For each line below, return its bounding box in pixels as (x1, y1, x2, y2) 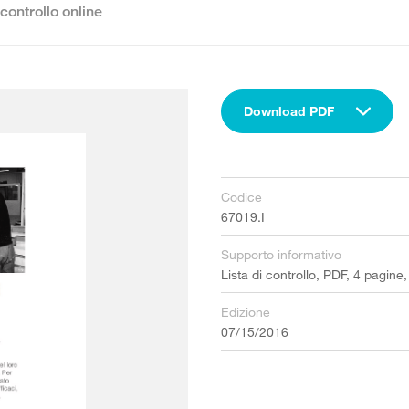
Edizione (220, 304, 270, 320)
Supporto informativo (220, 246, 341, 262)
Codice (220, 189, 262, 204)
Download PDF (243, 103, 334, 119)
